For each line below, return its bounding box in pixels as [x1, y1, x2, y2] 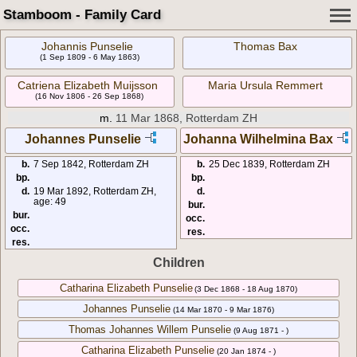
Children [152, 256, 205, 270]
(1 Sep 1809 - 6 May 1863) [39, 53, 139, 61]
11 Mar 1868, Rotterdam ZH [116, 112, 257, 125]
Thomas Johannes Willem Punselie [69, 324, 232, 336]
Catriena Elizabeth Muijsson [17, 78, 158, 92]
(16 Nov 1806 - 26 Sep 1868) [35, 91, 144, 100]
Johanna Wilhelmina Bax [183, 132, 334, 147]
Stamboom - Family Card [3, 7, 161, 22]
